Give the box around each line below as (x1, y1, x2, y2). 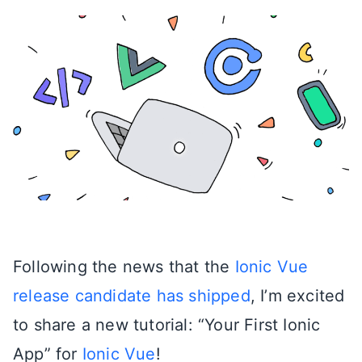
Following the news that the (13, 256, 235, 276)
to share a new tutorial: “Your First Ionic (13, 314, 321, 335)
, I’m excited (250, 285, 345, 305)
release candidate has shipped (13, 285, 250, 305)
